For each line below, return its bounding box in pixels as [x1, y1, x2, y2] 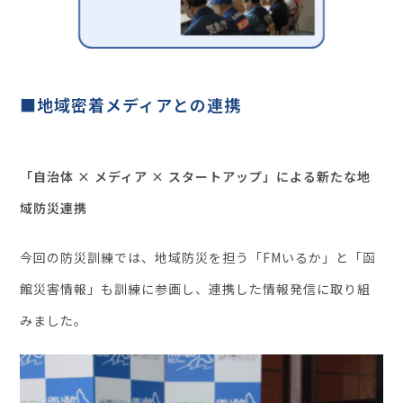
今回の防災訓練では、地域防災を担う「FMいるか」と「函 [20, 247, 377, 266]
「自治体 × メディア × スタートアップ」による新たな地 [20, 166, 372, 185]
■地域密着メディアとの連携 [20, 92, 242, 116]
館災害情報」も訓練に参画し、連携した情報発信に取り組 [20, 279, 372, 298]
